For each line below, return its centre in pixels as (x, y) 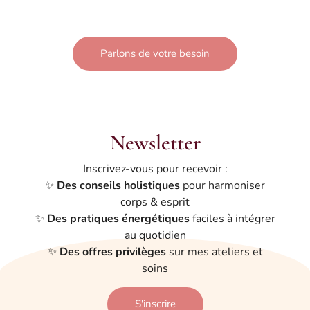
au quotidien (155, 236)
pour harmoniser (222, 186)
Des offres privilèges (112, 252)
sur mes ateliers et (214, 252)
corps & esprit (155, 202)
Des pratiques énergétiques (118, 219)
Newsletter (155, 143)
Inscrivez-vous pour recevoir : (155, 169)
